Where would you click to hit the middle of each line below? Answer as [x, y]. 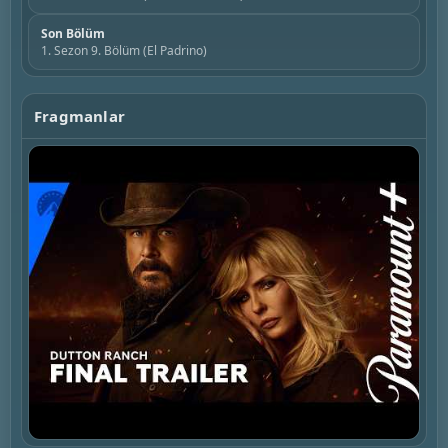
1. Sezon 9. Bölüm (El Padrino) [124, 50]
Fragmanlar [79, 116]
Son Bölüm [73, 33]
